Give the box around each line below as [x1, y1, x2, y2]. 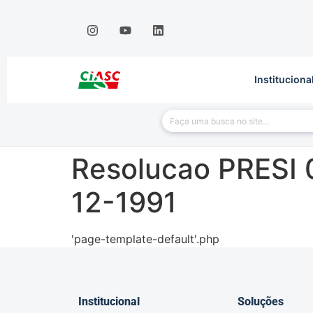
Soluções [238, 295, 284, 309]
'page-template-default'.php [71, 232, 219, 247]
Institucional [78, 295, 140, 309]
